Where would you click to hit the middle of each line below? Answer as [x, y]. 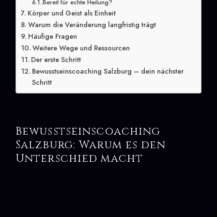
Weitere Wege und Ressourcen [81, 48]
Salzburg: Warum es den [91, 145]
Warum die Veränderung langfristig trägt [92, 25]
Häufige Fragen [52, 37]
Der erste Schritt [56, 60]
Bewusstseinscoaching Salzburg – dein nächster [108, 71]
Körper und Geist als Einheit [71, 13]
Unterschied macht [79, 159]
